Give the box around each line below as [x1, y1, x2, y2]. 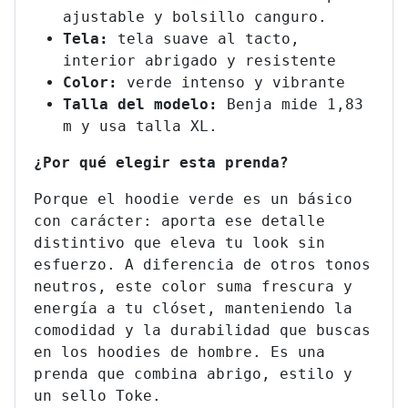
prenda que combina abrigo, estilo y [34, 365, 352, 383]
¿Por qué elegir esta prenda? [34, 154, 289, 172]
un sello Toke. [34, 387, 161, 405]
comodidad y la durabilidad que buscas [34, 321, 371, 340]
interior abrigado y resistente [63, 52, 336, 70]
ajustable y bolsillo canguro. [63, 8, 327, 26]
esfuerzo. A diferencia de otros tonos [34, 256, 371, 274]
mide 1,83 [281, 96, 363, 114]
